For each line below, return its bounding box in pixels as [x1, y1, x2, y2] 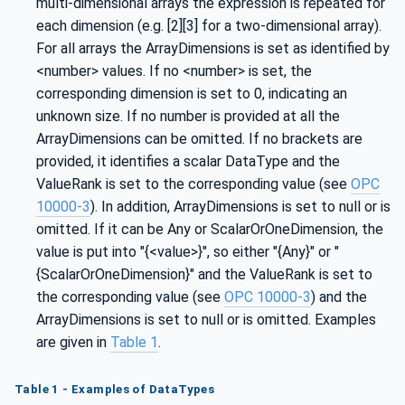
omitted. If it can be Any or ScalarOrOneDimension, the [36, 221, 383, 238]
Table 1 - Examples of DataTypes [14, 381, 215, 396]
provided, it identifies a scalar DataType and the [36, 153, 340, 170]
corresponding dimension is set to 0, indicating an [36, 85, 347, 102]
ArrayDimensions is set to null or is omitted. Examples [36, 311, 376, 328]
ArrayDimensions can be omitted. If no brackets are [36, 130, 363, 147]
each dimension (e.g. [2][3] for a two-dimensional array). [36, 17, 381, 34]
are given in [36, 334, 110, 351]
